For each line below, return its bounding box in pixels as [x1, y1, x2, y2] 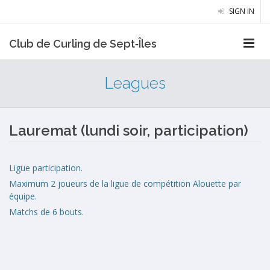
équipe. [9, 190, 39, 202]
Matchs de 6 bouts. [9, 206, 86, 218]
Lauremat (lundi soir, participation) [9, 122, 248, 139]
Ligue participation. [9, 162, 83, 174]
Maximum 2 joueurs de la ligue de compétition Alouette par [9, 178, 241, 189]
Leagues [104, 74, 166, 92]
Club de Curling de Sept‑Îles [9, 37, 157, 50]
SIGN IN [227, 6, 254, 16]
